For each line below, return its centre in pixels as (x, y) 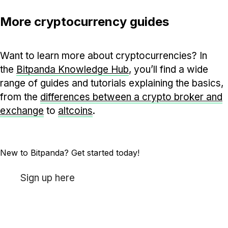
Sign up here (48, 178)
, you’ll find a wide (168, 70)
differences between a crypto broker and (131, 97)
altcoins (75, 111)
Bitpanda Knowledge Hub (73, 70)
